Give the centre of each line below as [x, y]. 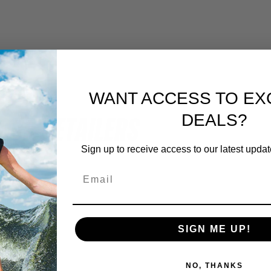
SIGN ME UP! [214, 229]
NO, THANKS [214, 265]
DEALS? [214, 120]
